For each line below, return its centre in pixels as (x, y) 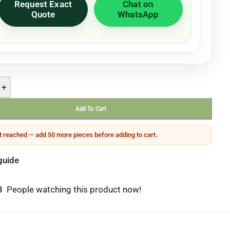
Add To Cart (91, 109)
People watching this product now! (74, 189)
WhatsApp (138, 14)
